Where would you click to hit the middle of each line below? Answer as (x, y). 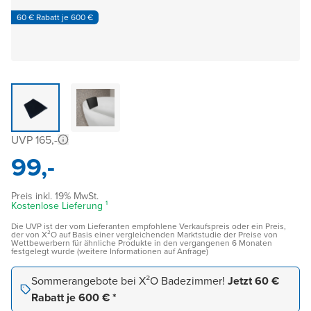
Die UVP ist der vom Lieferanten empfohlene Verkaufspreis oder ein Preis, (149, 227)
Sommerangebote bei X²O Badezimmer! (129, 281)
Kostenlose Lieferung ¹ (59, 206)
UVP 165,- (34, 140)
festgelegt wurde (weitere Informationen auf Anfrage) (110, 252)
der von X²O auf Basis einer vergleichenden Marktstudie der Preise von (144, 235)
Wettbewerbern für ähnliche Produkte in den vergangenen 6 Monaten (142, 243)
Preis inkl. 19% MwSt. (55, 196)
